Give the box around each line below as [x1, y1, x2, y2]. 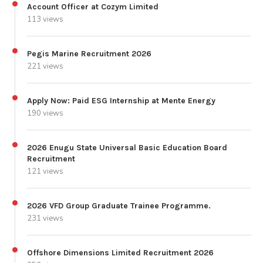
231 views [27, 213, 63, 224]
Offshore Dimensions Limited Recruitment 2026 [27, 247, 214, 258]
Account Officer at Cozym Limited [27, 1, 159, 12]
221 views [27, 60, 63, 72]
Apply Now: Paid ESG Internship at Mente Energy [27, 95, 215, 106]
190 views [27, 107, 63, 119]
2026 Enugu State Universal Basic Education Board [27, 142, 227, 153]
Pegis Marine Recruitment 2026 [27, 48, 151, 59]
